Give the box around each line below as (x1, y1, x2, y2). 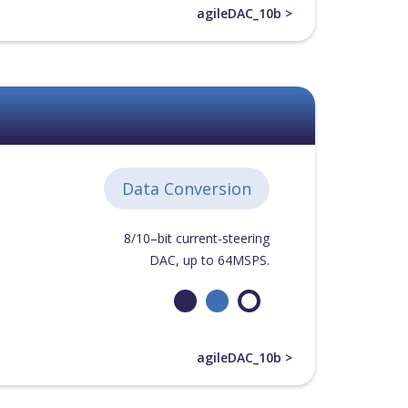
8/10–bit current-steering (123, 229, 270, 247)
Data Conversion (121, 178, 251, 199)
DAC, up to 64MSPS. (148, 251, 270, 269)
